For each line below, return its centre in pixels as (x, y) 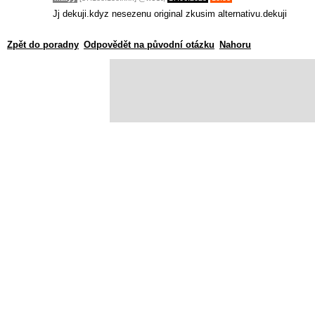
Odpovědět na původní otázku (149, 44)
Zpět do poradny (43, 44)
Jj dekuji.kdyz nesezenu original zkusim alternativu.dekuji (170, 13)
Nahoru (235, 44)
